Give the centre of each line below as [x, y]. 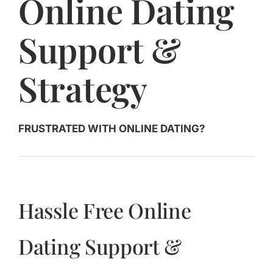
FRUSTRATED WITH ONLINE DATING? [113, 129]
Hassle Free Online [105, 211]
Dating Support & [100, 246]
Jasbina [25, 12]
